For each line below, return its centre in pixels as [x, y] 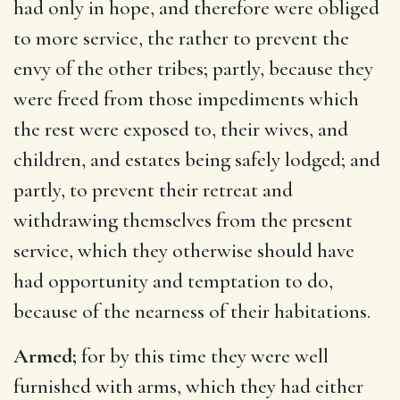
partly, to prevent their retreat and [153, 190]
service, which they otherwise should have [184, 250]
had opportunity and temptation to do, [173, 281]
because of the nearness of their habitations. [192, 311]
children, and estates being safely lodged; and [197, 159]
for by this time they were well [203, 356]
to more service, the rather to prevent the [181, 38]
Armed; [45, 356]
